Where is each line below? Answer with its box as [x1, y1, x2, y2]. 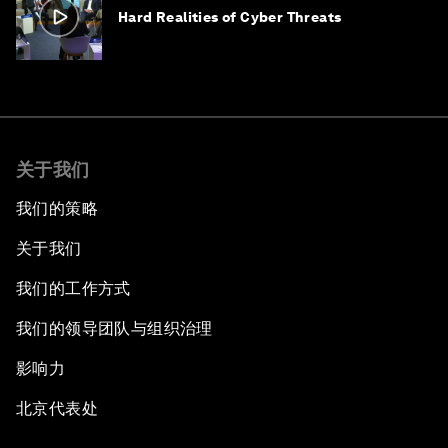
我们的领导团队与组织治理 [16, 318, 213, 338]
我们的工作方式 [16, 278, 131, 298]
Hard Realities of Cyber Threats [118, 8, 342, 25]
